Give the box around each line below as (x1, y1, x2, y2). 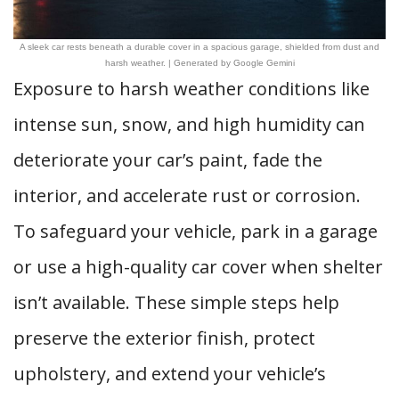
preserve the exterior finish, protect (13, 326, 315, 350)
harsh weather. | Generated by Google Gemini (104, 58, 295, 68)
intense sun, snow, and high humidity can (13, 112, 365, 136)
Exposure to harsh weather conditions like (13, 77, 370, 101)
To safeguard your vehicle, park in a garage (13, 219, 378, 243)
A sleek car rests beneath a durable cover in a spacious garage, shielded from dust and (20, 42, 379, 52)
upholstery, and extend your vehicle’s (13, 362, 326, 386)
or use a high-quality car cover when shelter (13, 255, 383, 279)
